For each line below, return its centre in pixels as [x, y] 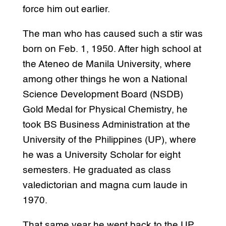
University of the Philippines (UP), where [109, 140]
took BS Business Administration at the [106, 125]
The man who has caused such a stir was [112, 34]
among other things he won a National [105, 79]
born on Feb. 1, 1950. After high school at [112, 49]
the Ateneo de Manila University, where [107, 64]
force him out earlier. [66, 9]
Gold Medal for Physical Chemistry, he [105, 109]
